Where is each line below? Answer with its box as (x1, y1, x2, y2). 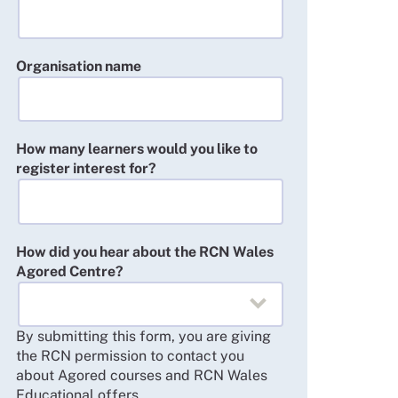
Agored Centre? (15, 262, 123, 280)
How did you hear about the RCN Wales (15, 243, 274, 260)
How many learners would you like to (15, 140, 258, 158)
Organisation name (15, 57, 141, 75)
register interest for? (15, 160, 156, 178)
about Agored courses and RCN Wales (15, 367, 267, 385)
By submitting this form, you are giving (15, 328, 271, 346)
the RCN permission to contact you (15, 347, 244, 365)
